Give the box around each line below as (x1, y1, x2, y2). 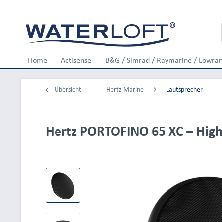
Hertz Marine (106, 86, 144, 93)
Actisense (61, 56, 91, 64)
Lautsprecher (166, 86, 203, 93)
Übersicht (55, 86, 81, 93)
